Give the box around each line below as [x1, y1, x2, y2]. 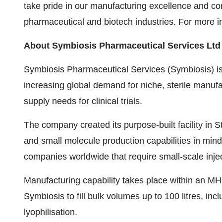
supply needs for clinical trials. [24, 96, 142, 106]
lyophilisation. [24, 207, 77, 217]
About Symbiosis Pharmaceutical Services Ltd [24, 41, 221, 51]
